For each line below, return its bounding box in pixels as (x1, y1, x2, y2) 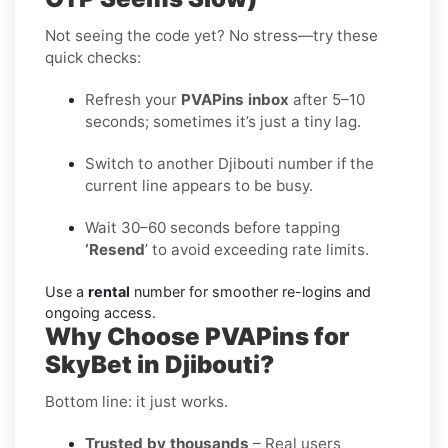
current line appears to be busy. (85, 175, 313, 195)
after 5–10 (289, 89, 365, 109)
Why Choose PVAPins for (45, 321, 349, 351)
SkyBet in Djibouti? (45, 349, 274, 379)
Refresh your (85, 89, 181, 109)
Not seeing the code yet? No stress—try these (45, 25, 378, 45)
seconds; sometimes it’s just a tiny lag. (85, 111, 361, 131)
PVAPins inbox (181, 89, 289, 109)
